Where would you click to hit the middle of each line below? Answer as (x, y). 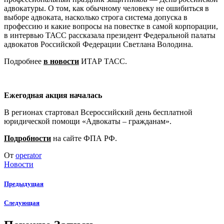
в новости (61, 61)
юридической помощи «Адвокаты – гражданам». (88, 121)
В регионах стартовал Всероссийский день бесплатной (98, 112)
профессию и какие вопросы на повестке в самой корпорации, (111, 26)
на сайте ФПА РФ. (84, 138)
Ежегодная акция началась (53, 95)
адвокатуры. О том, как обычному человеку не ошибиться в (106, 8)
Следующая (22, 203)
